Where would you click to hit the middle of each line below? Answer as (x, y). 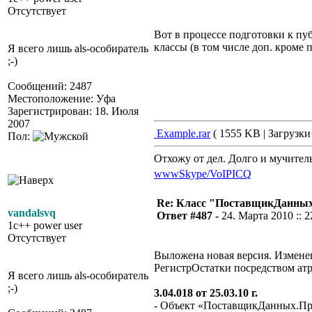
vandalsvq (32, 213)
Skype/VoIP (205, 174)
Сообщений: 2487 (50, 86)
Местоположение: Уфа (62, 99)
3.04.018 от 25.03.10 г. (206, 293)
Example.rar (182, 133)
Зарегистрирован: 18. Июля (73, 111)
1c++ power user (45, 225)
